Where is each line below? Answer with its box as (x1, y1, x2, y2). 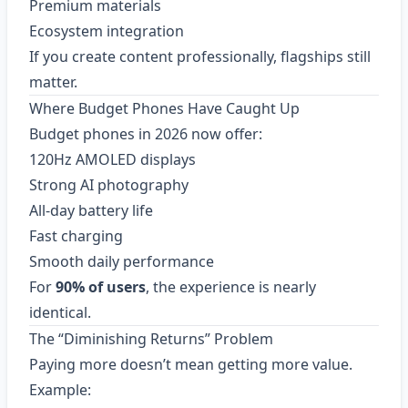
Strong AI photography (29, 175, 189, 195)
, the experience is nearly (146, 277, 316, 297)
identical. (29, 302, 91, 322)
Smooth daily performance (29, 251, 214, 271)
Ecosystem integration (29, 21, 184, 41)
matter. (29, 72, 77, 92)
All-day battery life (29, 200, 153, 220)
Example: (29, 380, 91, 400)
